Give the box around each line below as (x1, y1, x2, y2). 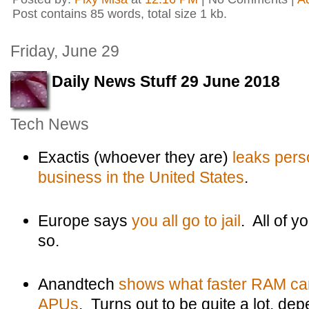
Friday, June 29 (10, 42, 119, 60)
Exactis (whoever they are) (38, 148, 232, 166)
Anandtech (38, 275, 119, 293)
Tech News (10, 115, 89, 133)
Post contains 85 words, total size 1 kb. (12, 7, 227, 21)
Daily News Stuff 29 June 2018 (52, 72, 280, 90)
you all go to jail (132, 212, 241, 230)
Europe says (38, 212, 132, 230)
